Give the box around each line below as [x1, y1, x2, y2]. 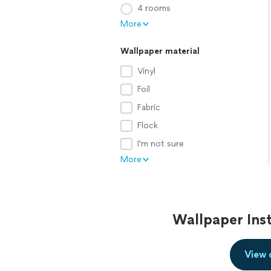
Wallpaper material [120, 46, 200, 56]
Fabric [137, 102, 160, 113]
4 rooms [137, 3, 171, 13]
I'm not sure [137, 139, 184, 149]
